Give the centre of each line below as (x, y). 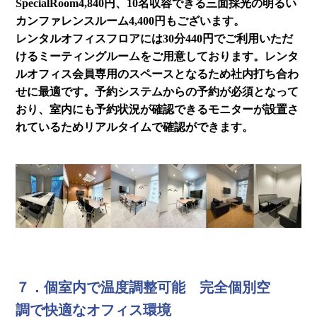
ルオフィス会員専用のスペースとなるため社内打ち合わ (157, 74)
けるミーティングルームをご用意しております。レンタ (157, 57)
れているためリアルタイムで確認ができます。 (135, 127)
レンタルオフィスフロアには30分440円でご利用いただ (155, 39)
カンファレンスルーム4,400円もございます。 (131, 21)
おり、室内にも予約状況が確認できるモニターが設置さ (157, 110)
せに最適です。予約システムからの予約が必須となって (157, 92)
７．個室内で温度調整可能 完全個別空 (143, 287)
